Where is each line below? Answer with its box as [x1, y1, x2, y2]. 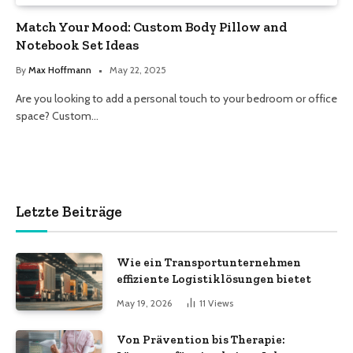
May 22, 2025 [110, 63, 166, 76]
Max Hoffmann [28, 63, 91, 76]
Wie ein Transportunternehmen [117, 255, 301, 269]
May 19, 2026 [117, 296, 172, 309]
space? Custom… [16, 108, 98, 123]
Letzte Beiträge [16, 202, 122, 221]
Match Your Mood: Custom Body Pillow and [16, 18, 287, 35]
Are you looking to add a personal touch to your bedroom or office [16, 91, 337, 106]
